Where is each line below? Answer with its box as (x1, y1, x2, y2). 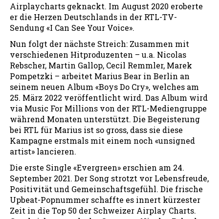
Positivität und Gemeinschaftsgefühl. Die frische (10, 183, 203, 194)
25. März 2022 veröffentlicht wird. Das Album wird (10, 92, 208, 103)
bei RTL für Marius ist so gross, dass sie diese (10, 124, 183, 135)
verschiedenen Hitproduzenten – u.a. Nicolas (10, 49, 186, 60)
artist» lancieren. (10, 146, 76, 156)
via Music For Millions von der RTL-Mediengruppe (10, 103, 207, 113)
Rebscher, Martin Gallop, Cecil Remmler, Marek (10, 60, 192, 70)
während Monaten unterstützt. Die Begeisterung (10, 113, 200, 124)
